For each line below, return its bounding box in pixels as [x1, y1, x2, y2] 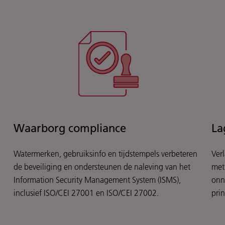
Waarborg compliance [13, 121, 126, 136]
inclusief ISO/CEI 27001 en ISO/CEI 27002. [13, 188, 159, 198]
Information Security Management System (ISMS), [13, 175, 181, 185]
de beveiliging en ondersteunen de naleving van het [13, 162, 190, 172]
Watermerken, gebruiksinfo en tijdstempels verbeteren [13, 149, 197, 159]
